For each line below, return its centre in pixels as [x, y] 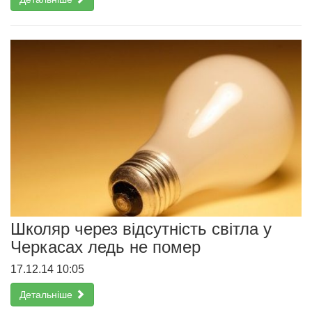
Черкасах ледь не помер [106, 247]
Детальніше [47, 294]
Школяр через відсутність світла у [141, 228]
